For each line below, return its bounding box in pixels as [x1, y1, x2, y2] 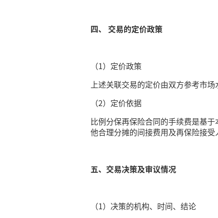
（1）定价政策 [91, 60, 142, 72]
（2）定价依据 [91, 97, 142, 109]
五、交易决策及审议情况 [91, 163, 177, 175]
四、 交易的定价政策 [91, 23, 163, 35]
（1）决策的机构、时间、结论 [91, 200, 197, 212]
